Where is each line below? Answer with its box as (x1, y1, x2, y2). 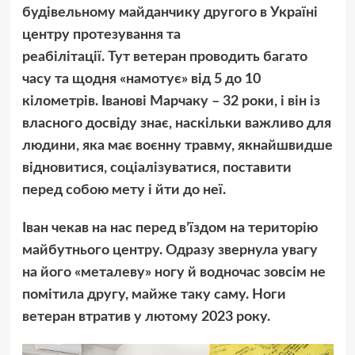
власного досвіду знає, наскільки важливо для (21, 116, 331, 132)
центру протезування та (21, 28, 181, 43)
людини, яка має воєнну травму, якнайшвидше (21, 139, 333, 154)
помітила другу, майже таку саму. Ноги (21, 288, 286, 303)
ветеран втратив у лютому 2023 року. (21, 310, 270, 325)
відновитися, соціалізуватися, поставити (21, 161, 292, 176)
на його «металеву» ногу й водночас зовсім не (21, 265, 326, 281)
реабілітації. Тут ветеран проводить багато (21, 50, 307, 65)
